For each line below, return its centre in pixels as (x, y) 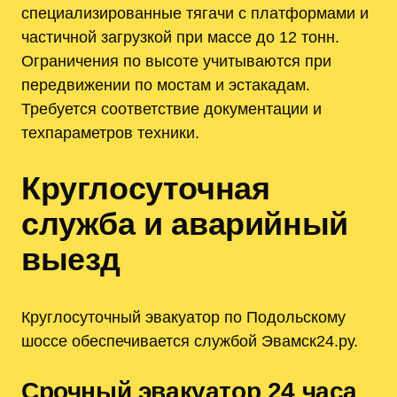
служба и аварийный (185, 224)
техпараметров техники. (110, 133)
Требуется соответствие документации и (171, 109)
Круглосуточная (146, 189)
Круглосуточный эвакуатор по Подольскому (183, 316)
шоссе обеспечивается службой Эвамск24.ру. (190, 340)
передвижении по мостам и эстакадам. (166, 85)
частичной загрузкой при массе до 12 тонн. (180, 37)
